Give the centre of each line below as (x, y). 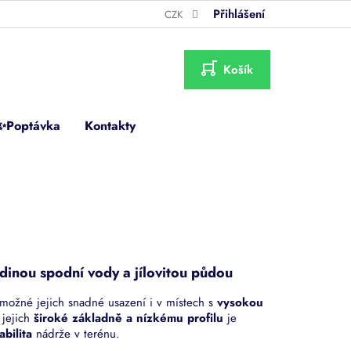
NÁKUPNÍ (227, 74)
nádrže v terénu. (76, 333)
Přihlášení (239, 14)
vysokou (240, 302)
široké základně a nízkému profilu (128, 318)
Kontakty (110, 125)
